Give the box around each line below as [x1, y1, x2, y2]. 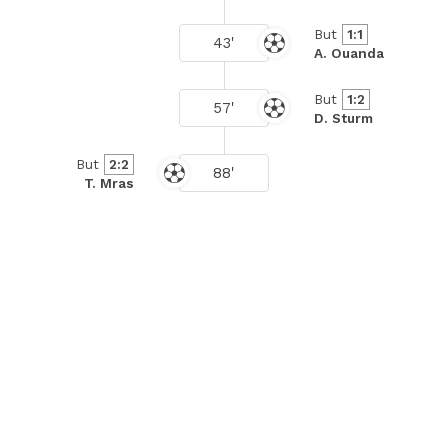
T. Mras [84, 174, 134, 191]
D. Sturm [314, 109, 373, 126]
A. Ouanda [314, 44, 384, 61]
